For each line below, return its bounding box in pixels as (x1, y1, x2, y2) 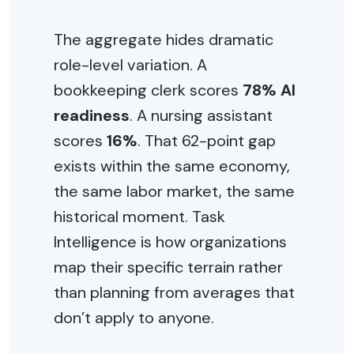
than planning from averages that (54, 282, 295, 303)
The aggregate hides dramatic (54, 29, 273, 50)
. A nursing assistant (130, 105, 273, 126)
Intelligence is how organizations (54, 232, 287, 252)
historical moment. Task (54, 206, 225, 227)
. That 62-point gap (137, 130, 276, 151)
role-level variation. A (54, 55, 207, 75)
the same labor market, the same (54, 181, 295, 201)
